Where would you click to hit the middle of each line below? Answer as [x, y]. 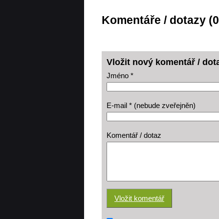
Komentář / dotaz [134, 135]
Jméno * [120, 76]
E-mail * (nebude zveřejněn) [151, 106]
